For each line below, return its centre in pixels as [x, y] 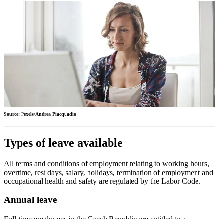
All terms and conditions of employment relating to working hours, [107, 163]
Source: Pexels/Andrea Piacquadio [40, 114]
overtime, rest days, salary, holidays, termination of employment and [109, 172]
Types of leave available [63, 142]
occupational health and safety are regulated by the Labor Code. [102, 181]
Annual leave [30, 200]
